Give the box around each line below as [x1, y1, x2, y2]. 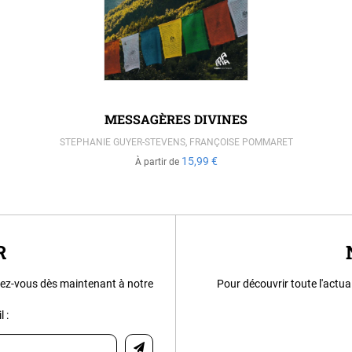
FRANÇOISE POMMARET [189, 136, 293, 148]
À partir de [134, 156, 181, 167]
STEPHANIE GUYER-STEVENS [59, 136, 185, 148]
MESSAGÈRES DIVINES [104, 110, 247, 127]
